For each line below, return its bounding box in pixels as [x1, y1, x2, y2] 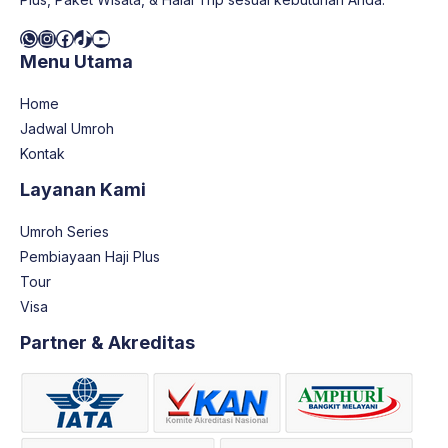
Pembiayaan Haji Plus [20, 247, 160, 265]
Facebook [55, 26, 139, 48]
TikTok [73, 26, 130, 48]
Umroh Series [20, 222, 109, 240]
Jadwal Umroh [20, 119, 114, 137]
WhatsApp [19, 26, 107, 48]
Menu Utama [20, 50, 133, 72]
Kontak [20, 144, 65, 162]
